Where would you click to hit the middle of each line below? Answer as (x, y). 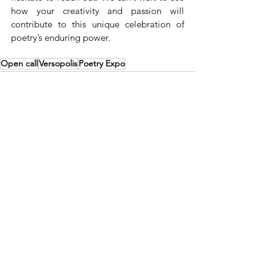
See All (182, 161)
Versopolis (58, 63)
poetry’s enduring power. (61, 37)
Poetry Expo (102, 63)
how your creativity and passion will (97, 10)
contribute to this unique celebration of (97, 24)
